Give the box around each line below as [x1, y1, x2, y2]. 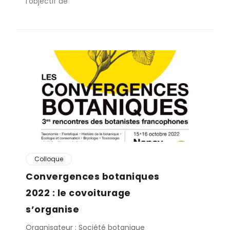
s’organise [26, 203, 79, 216]
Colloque [34, 155, 63, 163]
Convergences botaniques [26, 170, 160, 183]
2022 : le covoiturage [26, 186, 131, 199]
